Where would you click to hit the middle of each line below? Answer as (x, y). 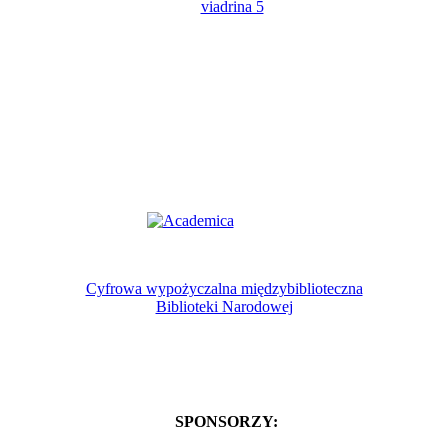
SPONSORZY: (224, 421)
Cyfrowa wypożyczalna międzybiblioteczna (224, 289)
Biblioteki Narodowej (224, 307)
